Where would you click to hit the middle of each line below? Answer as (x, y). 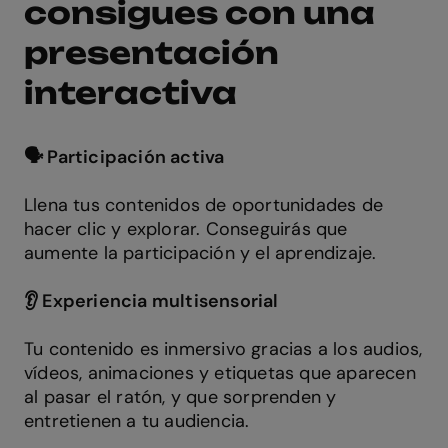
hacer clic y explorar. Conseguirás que (186, 228)
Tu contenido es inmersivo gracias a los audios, (223, 348)
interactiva (130, 92)
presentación (151, 52)
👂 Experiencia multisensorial (151, 300)
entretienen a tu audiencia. (137, 420)
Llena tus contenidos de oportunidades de (204, 204)
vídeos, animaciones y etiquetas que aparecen (220, 372)
